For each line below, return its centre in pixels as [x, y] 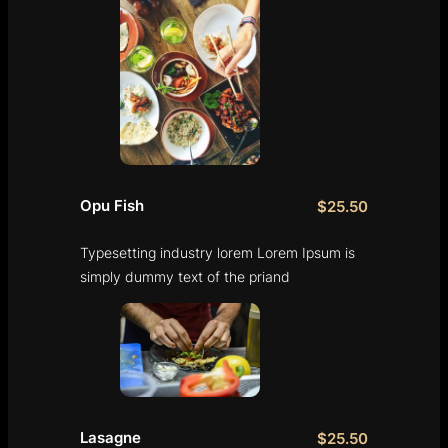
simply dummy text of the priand [185, 277]
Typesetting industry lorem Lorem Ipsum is [217, 253]
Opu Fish [112, 206]
